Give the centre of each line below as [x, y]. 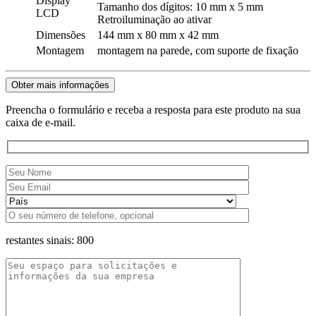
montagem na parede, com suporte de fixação [198, 50]
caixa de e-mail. [41, 122]
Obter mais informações [60, 85]
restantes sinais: [41, 241]
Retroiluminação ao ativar [154, 19]
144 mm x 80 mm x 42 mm [159, 35]
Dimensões [61, 35]
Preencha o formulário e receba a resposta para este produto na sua [153, 109]
